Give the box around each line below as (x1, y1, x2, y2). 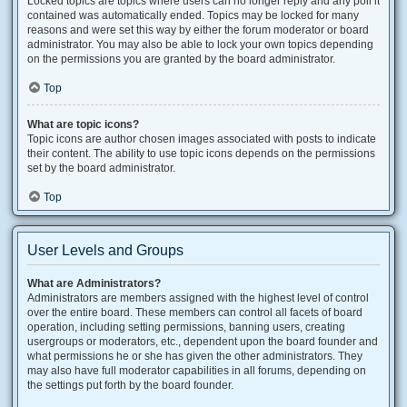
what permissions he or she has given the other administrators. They (27, 350, 362, 362)
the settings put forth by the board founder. (27, 379, 233, 392)
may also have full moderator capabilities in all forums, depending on (27, 364, 366, 377)
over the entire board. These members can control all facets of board (27, 306, 362, 319)
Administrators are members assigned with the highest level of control (27, 292, 369, 304)
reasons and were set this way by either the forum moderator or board (27, 24, 369, 36)
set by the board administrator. (27, 162, 175, 174)
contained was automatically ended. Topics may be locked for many (27, 9, 359, 22)
